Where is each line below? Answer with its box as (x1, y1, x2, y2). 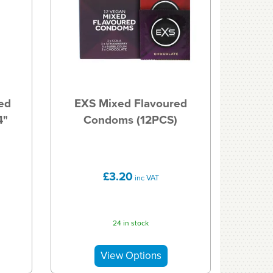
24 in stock (113, 218, 149, 229)
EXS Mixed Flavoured (74, 94, 187, 112)
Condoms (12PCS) (83, 110, 178, 129)
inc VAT (132, 171, 159, 183)
